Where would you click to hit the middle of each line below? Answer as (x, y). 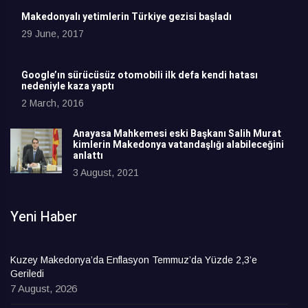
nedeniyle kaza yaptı (68, 87)
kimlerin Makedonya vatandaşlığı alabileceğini (178, 145)
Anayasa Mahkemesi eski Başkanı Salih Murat (177, 134)
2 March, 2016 (53, 103)
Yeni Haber (44, 217)
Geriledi (27, 274)
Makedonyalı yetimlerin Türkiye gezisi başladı (126, 17)
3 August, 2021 (106, 173)
